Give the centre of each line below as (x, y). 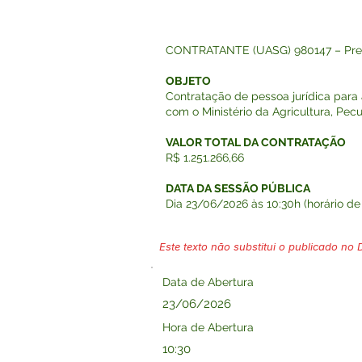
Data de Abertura (208, 282)
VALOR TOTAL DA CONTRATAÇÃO (256, 142)
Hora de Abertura (208, 327)
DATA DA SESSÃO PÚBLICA (238, 188)
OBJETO (188, 81)
